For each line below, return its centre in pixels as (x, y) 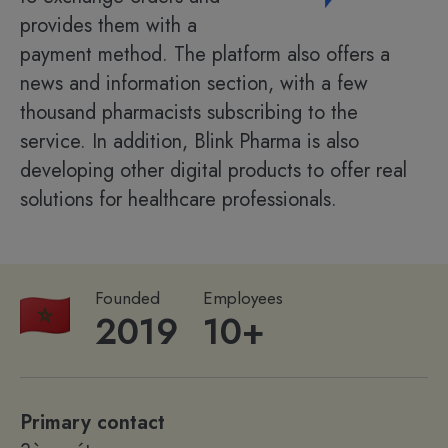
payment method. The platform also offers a (205, 54)
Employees (243, 298)
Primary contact (92, 422)
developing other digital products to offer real (213, 170)
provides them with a (108, 25)
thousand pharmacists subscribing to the (189, 112)
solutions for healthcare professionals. (178, 199)
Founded (127, 298)
